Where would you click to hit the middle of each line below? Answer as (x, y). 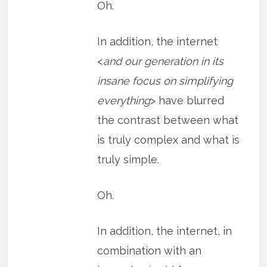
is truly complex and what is (169, 140)
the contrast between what (168, 120)
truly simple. (128, 160)
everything (124, 101)
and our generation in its (164, 61)
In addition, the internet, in (165, 231)
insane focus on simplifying (165, 81)
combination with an (150, 251)
